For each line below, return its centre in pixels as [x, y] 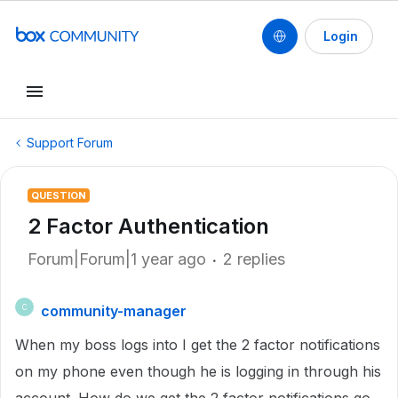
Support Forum [70, 143]
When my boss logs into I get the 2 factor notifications [198, 345]
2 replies [254, 259]
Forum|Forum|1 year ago [117, 259]
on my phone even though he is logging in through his [198, 371]
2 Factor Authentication [148, 226]
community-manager [114, 311]
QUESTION [59, 195]
